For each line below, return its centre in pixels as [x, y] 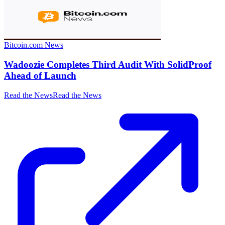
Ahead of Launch [40, 75]
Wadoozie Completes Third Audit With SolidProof [108, 64]
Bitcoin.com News [34, 45]
